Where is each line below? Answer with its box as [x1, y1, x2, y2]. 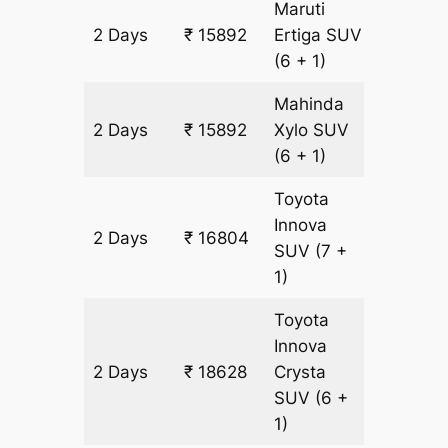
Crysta [274, 362, 327, 383]
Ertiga [274, 25, 327, 46]
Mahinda [274, 94, 345, 115]
